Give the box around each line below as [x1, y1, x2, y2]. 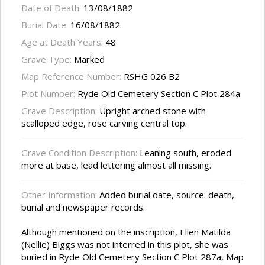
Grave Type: [21, 53, 74, 66]
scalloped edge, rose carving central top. [21, 117, 187, 130]
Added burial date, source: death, [99, 189, 234, 201]
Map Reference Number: [21, 70, 124, 83]
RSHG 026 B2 [124, 70, 180, 83]
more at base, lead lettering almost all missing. [21, 159, 211, 172]
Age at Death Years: [21, 36, 105, 49]
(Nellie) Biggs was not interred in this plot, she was [21, 238, 228, 251]
